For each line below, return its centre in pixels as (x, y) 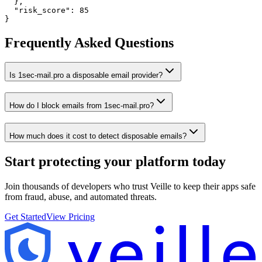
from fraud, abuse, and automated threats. (81, 196)
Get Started (25, 216)
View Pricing (70, 216)
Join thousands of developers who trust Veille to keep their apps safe (130, 186)
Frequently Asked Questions (89, 42)
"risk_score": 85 (47, 10)
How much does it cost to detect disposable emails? (98, 136)
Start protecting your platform (97, 161)
